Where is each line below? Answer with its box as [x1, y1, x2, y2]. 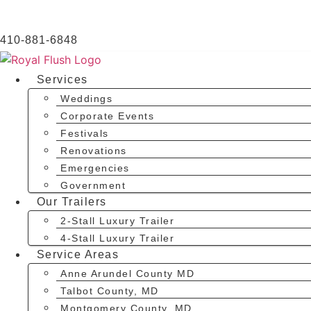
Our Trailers [36, 196, 107, 208]
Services [36, 74, 88, 86]
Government [60, 179, 126, 191]
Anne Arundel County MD [60, 267, 195, 279]
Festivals [60, 127, 109, 139]
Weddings [60, 92, 113, 104]
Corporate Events [60, 110, 155, 121]
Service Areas [36, 249, 119, 261]
